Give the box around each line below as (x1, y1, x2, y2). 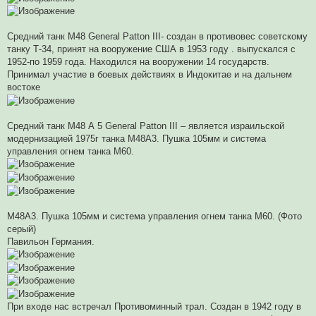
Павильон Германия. (7, 236, 95, 247)
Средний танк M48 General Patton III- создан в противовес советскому (7, 31, 308, 42)
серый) (7, 223, 36, 234)
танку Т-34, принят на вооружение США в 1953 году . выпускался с (7, 44, 296, 55)
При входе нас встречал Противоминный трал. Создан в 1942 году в (7, 300, 301, 312)
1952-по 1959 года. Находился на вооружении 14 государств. (7, 56, 269, 68)
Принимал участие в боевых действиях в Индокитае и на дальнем (7, 69, 292, 80)
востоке (7, 82, 40, 93)
